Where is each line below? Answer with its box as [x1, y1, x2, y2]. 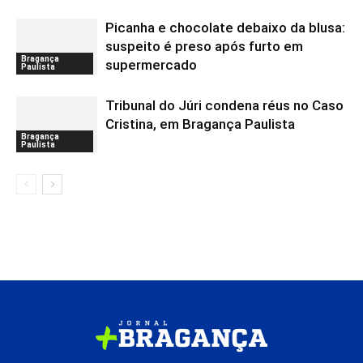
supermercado [105, 57, 197, 73]
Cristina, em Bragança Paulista [105, 116, 295, 132]
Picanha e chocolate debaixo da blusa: [105, 19, 345, 36]
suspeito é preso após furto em [105, 38, 303, 54]
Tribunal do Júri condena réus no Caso [105, 97, 344, 113]
